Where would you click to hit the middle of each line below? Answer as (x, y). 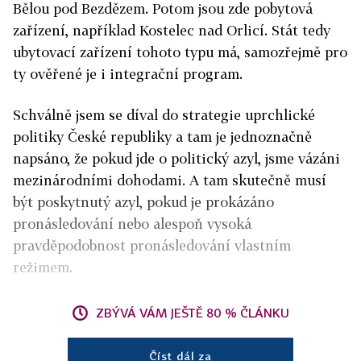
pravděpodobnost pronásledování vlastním (152, 245)
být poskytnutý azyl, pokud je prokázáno (143, 202)
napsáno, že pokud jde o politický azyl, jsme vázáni (176, 158)
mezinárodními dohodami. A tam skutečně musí (170, 180)
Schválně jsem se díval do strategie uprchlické (164, 115)
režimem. (45, 267)
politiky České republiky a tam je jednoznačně (162, 137)
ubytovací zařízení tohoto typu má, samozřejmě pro (180, 52)
